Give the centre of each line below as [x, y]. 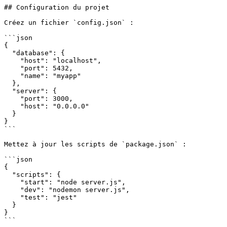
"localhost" [75, 60]
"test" [24, 197]
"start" [26, 182]
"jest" [65, 197]
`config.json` [99, 22]
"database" [28, 53]
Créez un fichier [39, 22]
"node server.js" [89, 182]
